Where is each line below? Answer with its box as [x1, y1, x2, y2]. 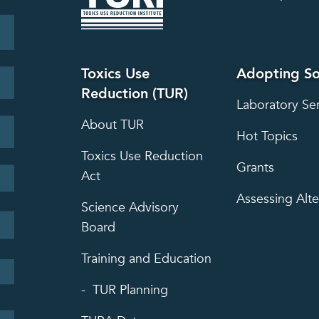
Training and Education [81, 250, 211, 268]
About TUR [81, 116, 144, 135]
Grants [236, 159, 274, 177]
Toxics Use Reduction [81, 147, 203, 166]
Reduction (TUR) [81, 84, 188, 104]
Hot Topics [236, 127, 298, 146]
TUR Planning [93, 281, 168, 300]
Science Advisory [81, 199, 179, 217]
